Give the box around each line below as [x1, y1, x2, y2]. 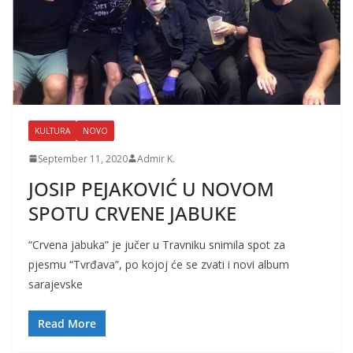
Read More [38, 315, 96, 331]
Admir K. [137, 151, 175, 165]
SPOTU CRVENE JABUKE [28, 199, 236, 226]
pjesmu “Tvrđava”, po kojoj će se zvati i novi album [28, 256, 289, 272]
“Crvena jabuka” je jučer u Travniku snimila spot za [28, 236, 285, 252]
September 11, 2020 [38, 151, 128, 165]
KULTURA [35, 124, 70, 136]
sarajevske [28, 276, 83, 292]
